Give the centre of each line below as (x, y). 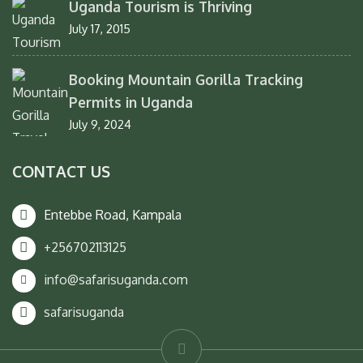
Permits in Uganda (131, 102)
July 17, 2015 (100, 28)
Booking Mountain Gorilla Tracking (186, 79)
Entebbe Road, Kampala (113, 214)
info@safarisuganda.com (116, 279)
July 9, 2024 (100, 124)
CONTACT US (61, 171)
